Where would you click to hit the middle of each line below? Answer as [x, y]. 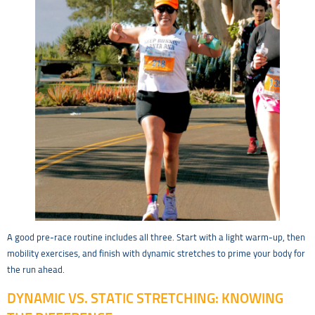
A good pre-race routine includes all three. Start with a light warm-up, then [156, 238]
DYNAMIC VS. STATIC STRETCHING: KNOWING [145, 298]
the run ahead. [36, 271]
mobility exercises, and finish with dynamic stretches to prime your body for [156, 255]
